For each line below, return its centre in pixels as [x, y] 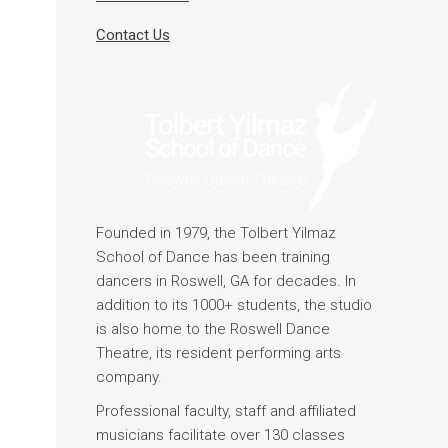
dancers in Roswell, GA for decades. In [226, 280]
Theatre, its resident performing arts [218, 352]
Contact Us [133, 35]
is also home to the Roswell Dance [213, 328]
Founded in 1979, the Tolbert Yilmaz [216, 232]
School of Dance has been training [213, 256]
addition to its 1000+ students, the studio [234, 304]
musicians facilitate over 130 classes [220, 434]
